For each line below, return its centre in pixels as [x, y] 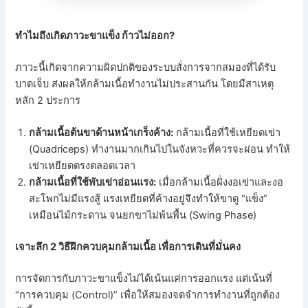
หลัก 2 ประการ [48, 100]
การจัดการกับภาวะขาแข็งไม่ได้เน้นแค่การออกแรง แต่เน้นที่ [144, 278]
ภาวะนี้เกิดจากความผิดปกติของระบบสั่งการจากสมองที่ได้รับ [146, 67]
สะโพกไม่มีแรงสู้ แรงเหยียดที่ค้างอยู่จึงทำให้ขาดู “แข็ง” [148, 199]
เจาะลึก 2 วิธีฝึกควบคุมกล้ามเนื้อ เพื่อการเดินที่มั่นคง [128, 247]
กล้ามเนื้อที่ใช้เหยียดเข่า [227, 133]
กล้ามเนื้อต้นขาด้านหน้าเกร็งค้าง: [101, 133]
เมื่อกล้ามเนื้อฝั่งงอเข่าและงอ [220, 183]
